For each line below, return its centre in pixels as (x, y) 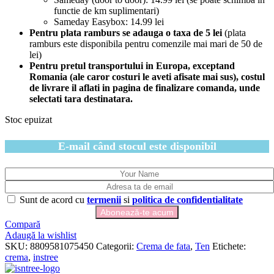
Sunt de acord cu (52, 199)
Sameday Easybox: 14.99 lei (109, 21)
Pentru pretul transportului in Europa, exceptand (132, 65)
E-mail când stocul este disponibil (137, 146)
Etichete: (229, 246)
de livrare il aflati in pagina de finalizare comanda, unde (145, 87)
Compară (23, 224)
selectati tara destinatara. (81, 98)
